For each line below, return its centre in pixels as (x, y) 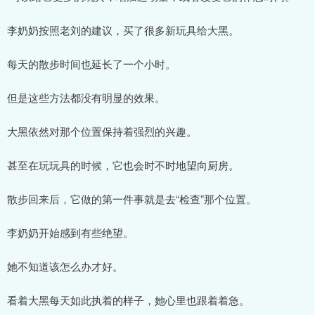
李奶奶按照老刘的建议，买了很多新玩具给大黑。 (123, 30)
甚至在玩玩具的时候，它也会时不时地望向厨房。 (123, 165)
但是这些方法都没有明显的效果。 (86, 97)
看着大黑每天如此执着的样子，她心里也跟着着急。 (128, 300)
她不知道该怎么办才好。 (65, 266)
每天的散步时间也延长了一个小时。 (91, 63)
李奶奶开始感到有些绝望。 (70, 232)
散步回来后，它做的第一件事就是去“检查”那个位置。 (132, 198)
